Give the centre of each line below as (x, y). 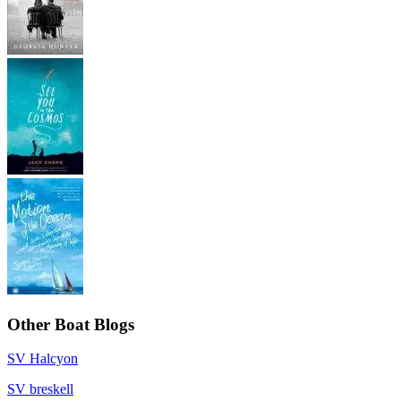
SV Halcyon (43, 359)
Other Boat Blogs (71, 324)
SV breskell (40, 389)
